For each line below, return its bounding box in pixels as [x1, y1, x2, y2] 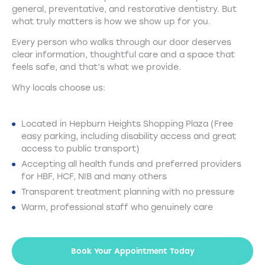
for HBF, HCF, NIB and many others [21, 172, 167, 182]
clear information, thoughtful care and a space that [12, 50, 235, 60]
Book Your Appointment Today [70, 247, 195, 256]
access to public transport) [21, 144, 140, 154]
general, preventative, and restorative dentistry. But [12, 4, 237, 15]
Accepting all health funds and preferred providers [21, 159, 241, 170]
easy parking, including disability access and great [21, 131, 236, 142]
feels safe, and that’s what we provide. [12, 62, 181, 73]
